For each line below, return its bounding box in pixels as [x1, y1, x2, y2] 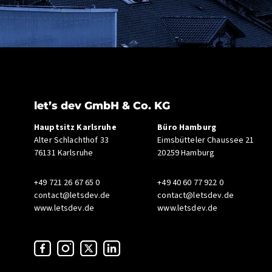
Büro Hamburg [157, 121, 216, 134]
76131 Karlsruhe [34, 147, 93, 159]
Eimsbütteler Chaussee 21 [157, 134, 254, 146]
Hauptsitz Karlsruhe [34, 121, 117, 134]
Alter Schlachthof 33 [34, 134, 109, 146]
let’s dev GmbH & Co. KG [34, 99, 170, 112]
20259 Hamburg [157, 147, 215, 159]
